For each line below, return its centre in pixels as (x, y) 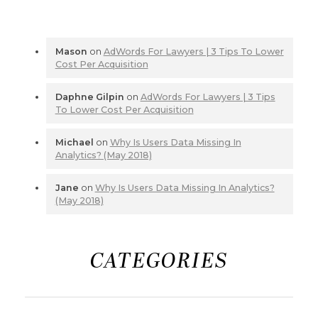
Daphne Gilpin (89, 97)
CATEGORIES (159, 262)
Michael (74, 142)
